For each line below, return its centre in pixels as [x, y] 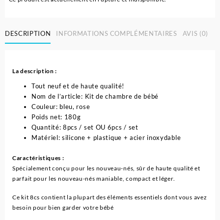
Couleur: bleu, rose [61, 107]
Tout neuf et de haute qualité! [78, 86]
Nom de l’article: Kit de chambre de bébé [95, 96]
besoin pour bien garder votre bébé [63, 207]
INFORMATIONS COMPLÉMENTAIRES [117, 33]
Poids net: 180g [56, 117]
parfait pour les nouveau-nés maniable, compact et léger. [94, 178]
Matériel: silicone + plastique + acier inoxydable [106, 138]
